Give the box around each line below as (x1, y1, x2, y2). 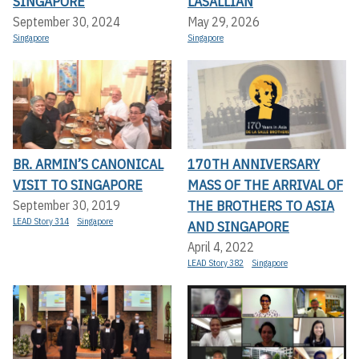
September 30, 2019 (13, 197, 120, 214)
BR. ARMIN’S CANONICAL (13, 155, 163, 174)
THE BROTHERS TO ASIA (188, 196, 334, 216)
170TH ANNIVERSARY (188, 155, 320, 174)
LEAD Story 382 (188, 257, 244, 269)
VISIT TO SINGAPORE (13, 175, 143, 195)
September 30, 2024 (13, 13, 120, 30)
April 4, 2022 (188, 239, 254, 256)
